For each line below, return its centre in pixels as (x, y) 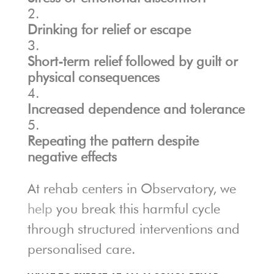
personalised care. (81, 249)
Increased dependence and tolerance (136, 109)
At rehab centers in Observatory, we (131, 189)
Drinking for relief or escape (109, 30)
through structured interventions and (133, 229)
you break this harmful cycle (136, 209)
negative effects (72, 157)
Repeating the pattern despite (113, 141)
